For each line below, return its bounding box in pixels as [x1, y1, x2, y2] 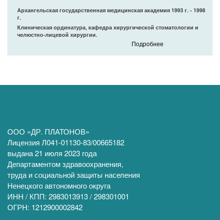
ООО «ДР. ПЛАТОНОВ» [7, 126, 89, 137]
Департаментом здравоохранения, [7, 159, 123, 169]
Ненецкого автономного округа [7, 180, 110, 191]
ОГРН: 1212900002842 [7, 202, 82, 212]
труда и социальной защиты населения [7, 169, 140, 180]
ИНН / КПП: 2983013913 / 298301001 [7, 191, 129, 201]
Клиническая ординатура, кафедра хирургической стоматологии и [17, 24, 198, 31]
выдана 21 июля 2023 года [7, 148, 97, 158]
